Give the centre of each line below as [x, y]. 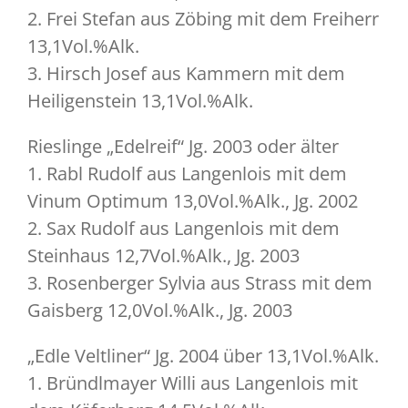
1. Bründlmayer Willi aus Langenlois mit [193, 383]
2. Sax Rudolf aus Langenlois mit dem [184, 229]
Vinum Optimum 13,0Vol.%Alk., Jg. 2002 [193, 201]
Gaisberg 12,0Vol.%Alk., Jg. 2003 [160, 311]
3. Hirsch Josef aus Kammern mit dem [186, 74]
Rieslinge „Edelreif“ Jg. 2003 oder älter [183, 147]
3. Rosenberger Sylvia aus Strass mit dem [200, 283]
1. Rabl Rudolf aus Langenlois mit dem [187, 174]
